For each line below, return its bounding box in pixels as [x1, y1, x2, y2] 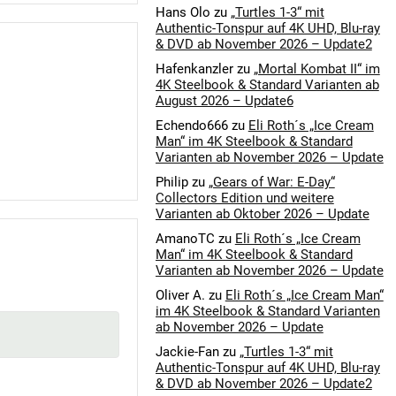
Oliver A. [155, 287, 205, 304]
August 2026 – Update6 [155, 93, 293, 110]
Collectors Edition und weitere [155, 190, 334, 207]
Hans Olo [155, 4, 210, 21]
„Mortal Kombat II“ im [253, 61, 380, 78]
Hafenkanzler [155, 61, 233, 78]
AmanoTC [155, 231, 215, 247]
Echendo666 [155, 118, 228, 134]
